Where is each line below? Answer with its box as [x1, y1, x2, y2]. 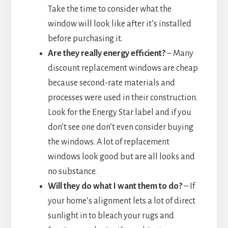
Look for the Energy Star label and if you [47, 107, 191, 117]
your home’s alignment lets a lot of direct [47, 196, 195, 206]
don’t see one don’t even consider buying [47, 122, 193, 132]
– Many [165, 48, 193, 58]
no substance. [47, 166, 97, 176]
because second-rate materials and [47, 78, 175, 88]
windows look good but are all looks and [47, 152, 195, 161]
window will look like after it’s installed [47, 19, 191, 28]
